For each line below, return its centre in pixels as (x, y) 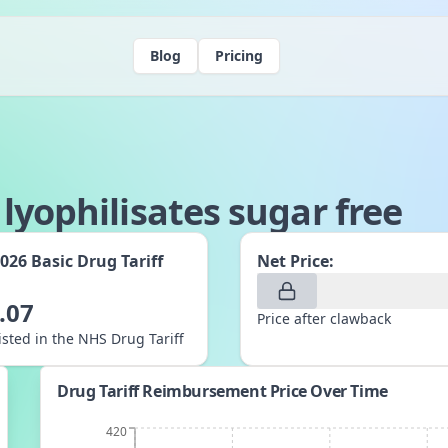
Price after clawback (323, 318)
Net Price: (295, 261)
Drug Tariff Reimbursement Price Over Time (222, 391)
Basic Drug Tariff (97, 261)
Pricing (238, 55)
